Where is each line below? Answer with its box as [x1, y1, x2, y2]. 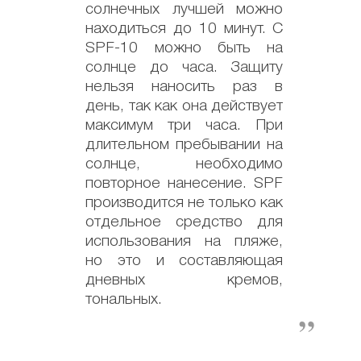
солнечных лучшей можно [85, 2, 284, 17]
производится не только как [85, 195, 284, 210]
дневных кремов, [85, 272, 284, 288]
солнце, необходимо [85, 156, 284, 172]
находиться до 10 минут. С [85, 21, 284, 36]
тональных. [85, 292, 163, 307]
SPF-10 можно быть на [85, 40, 284, 56]
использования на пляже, [85, 234, 284, 249]
